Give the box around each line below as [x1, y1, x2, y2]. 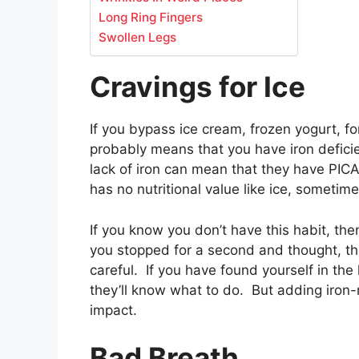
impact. [90, 301, 137, 318]
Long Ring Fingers [99, 10, 203, 26]
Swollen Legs [99, 30, 176, 46]
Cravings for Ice [90, 70, 305, 104]
